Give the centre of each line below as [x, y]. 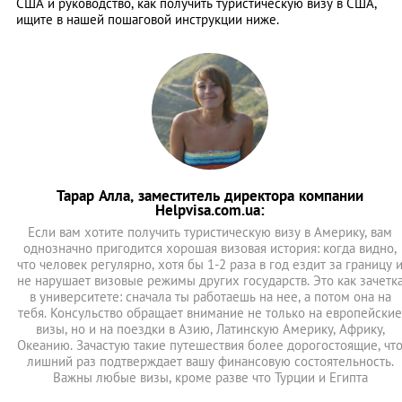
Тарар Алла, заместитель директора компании [210, 196]
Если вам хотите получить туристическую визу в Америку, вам [210, 232]
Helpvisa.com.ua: [210, 210]
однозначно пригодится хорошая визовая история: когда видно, [210, 249]
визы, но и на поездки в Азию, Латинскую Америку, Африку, [210, 329]
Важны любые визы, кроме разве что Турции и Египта [210, 378]
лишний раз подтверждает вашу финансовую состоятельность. [210, 362]
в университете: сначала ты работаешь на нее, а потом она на [210, 297]
